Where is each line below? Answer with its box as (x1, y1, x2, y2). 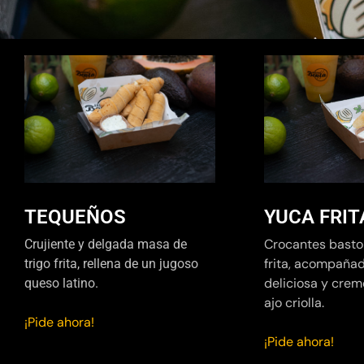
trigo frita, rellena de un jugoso (24, 256, 198, 272)
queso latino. (24, 275, 98, 292)
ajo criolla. (264, 294, 324, 312)
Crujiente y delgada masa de (24, 236, 187, 253)
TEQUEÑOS (24, 206, 126, 229)
